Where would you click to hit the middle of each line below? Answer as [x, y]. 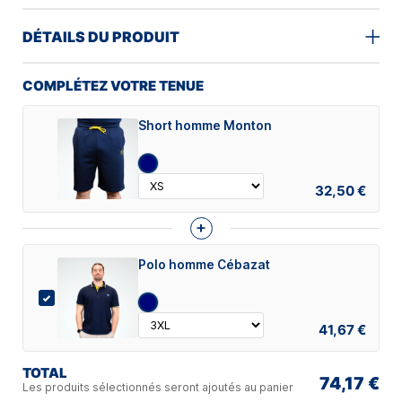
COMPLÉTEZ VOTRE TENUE [113, 85]
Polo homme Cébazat [204, 264]
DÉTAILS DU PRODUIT [101, 36]
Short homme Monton [205, 125]
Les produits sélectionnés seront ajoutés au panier [158, 387]
